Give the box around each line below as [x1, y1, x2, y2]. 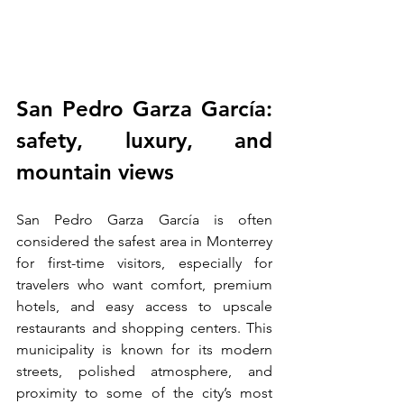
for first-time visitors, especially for [16, 254, 272, 272]
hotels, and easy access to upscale [16, 298, 272, 316]
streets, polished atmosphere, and [16, 363, 272, 381]
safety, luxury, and [16, 127, 272, 154]
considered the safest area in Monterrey [16, 233, 272, 251]
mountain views [16, 159, 174, 186]
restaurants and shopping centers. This [16, 319, 272, 337]
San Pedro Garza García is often [16, 211, 272, 229]
